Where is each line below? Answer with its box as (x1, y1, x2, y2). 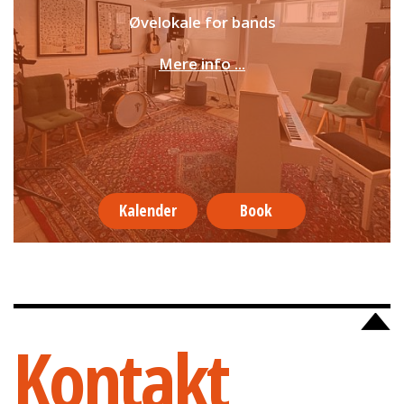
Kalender (119, 199, 177, 222)
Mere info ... (159, 53, 245, 75)
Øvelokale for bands (128, 12, 276, 33)
